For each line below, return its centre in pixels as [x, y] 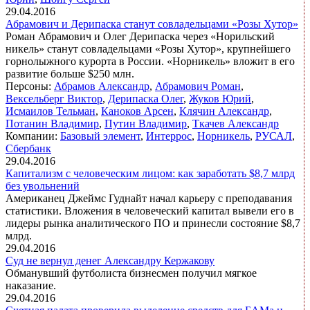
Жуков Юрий [220, 99]
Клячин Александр [224, 111]
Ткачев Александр [236, 124]
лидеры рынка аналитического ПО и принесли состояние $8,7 [153, 224]
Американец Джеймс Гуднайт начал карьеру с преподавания [149, 199]
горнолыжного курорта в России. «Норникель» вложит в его [150, 62]
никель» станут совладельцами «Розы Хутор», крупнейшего [148, 49]
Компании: [33, 136]
